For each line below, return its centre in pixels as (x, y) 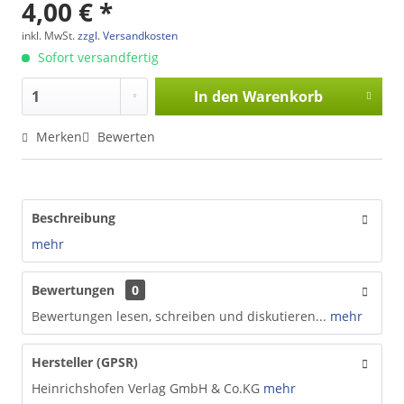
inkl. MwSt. (50, 35)
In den (216, 96)
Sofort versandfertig (96, 57)
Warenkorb (282, 96)
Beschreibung (73, 217)
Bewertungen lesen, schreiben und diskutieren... (179, 316)
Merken (59, 136)
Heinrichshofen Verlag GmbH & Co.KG (146, 388)
